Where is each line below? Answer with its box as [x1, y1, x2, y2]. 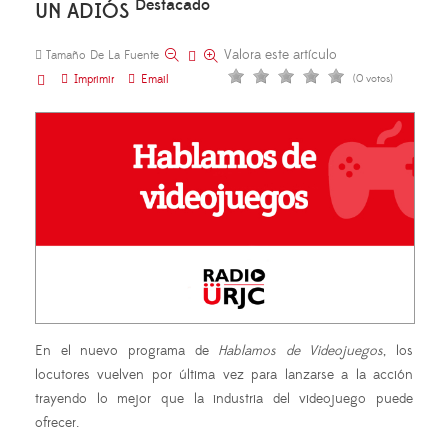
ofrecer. [35, 414, 79, 433]
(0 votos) [353, 72, 393, 86]
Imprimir [74, 72, 114, 87]
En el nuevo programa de [35, 342, 219, 361]
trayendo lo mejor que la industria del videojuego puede [35, 390, 413, 409]
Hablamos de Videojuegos [218, 342, 384, 361]
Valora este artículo [224, 46, 337, 64]
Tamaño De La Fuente [46, 48, 159, 63]
